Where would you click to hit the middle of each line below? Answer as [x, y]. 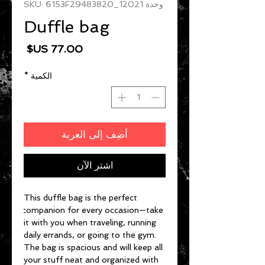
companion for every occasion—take [93, 210]
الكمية [41, 76]
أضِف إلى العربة [95, 135]
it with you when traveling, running [90, 223]
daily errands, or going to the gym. [90, 235]
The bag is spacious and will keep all [93, 248]
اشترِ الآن [95, 166]
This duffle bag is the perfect [80, 198]
